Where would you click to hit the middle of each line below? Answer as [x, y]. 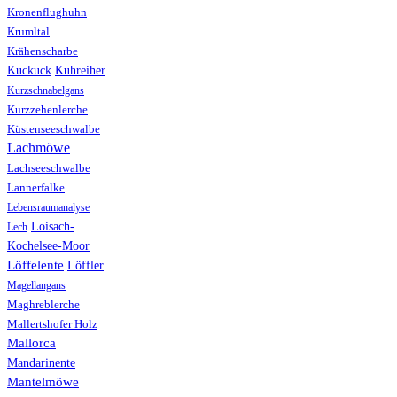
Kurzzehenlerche [47, 110]
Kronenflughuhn [47, 13]
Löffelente [35, 265]
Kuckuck [29, 71]
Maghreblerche [43, 305]
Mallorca [31, 343]
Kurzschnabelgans [46, 91]
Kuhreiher [80, 70]
